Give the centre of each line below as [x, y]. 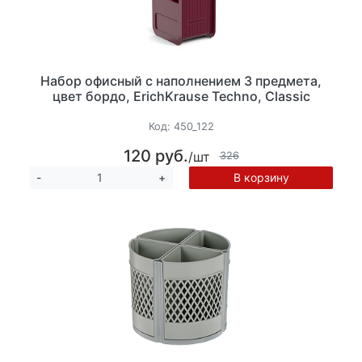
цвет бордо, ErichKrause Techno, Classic [181, 97]
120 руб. [156, 156]
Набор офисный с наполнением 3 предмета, [181, 81]
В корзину [261, 177]
